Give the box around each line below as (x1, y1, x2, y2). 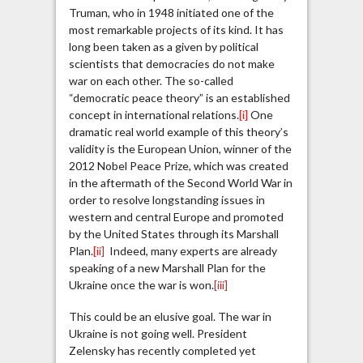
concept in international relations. (68, 108, 239, 122)
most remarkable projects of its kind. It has (68, 23, 284, 37)
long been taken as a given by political (68, 40, 258, 54)
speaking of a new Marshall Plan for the (68, 261, 266, 275)
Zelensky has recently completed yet (68, 343, 256, 357)
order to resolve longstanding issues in (68, 193, 265, 207)
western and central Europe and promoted (68, 210, 284, 224)
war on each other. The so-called (68, 74, 233, 88)
